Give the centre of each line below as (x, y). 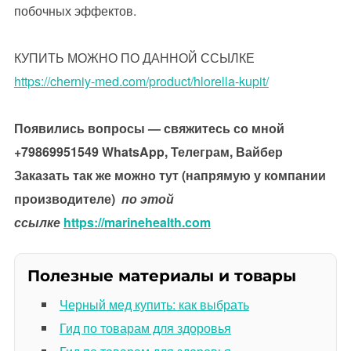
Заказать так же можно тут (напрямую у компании (170, 175)
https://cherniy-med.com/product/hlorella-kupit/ (141, 81)
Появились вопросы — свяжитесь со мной (149, 128)
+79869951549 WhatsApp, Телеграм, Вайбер (148, 152)
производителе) (67, 199)
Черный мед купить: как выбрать (154, 304)
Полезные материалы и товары (161, 276)
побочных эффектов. (75, 11)
